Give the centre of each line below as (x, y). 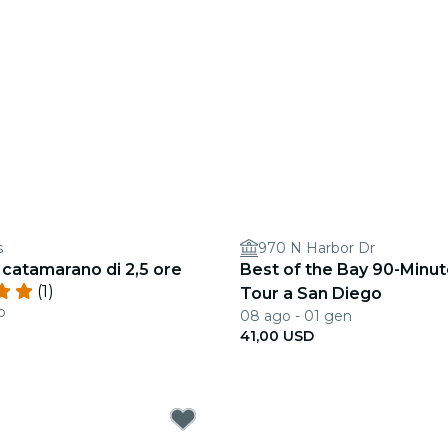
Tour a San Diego (311, 293)
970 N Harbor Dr (316, 248)
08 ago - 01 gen (296, 316)
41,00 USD (277, 336)
